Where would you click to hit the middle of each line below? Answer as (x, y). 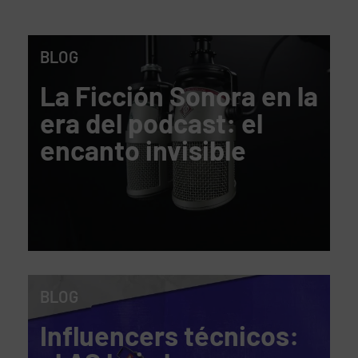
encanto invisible (143, 150)
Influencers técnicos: (169, 336)
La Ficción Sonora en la (179, 96)
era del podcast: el (151, 123)
